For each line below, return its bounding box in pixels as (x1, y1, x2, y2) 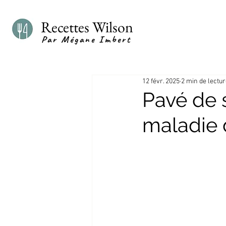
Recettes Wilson (41, 17, 133, 37)
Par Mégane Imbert (41, 33, 131, 45)
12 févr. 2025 (142, 77, 180, 86)
